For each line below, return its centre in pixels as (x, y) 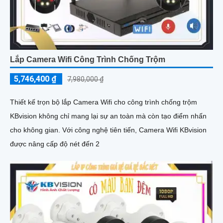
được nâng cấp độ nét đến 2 (55, 144)
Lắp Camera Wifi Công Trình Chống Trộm (88, 59)
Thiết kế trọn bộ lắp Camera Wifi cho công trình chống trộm (104, 102)
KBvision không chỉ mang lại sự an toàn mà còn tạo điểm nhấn (108, 116)
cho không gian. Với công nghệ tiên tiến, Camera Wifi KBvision (36, 130)
